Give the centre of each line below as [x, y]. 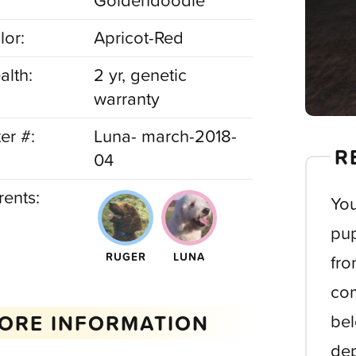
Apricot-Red [139, 38]
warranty [127, 99]
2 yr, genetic [141, 75]
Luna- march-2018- [166, 136]
